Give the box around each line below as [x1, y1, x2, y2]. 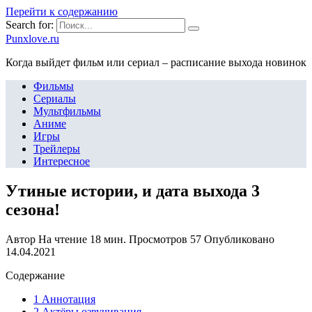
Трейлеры [33, 143, 80, 155]
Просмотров [129, 233, 187, 245]
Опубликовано [204, 233, 274, 245]
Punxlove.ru [6, 33, 59, 45]
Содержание [6, 269, 65, 281]
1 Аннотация [33, 292, 95, 305]
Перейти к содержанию [6, 6, 118, 17]
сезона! [6, 200, 60, 219]
